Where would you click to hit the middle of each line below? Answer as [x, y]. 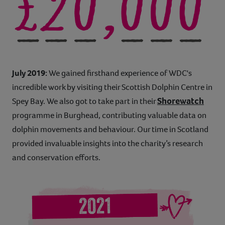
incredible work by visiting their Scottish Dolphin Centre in [112, 87]
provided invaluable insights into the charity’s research [107, 144]
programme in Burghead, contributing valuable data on [109, 116]
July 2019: [30, 73]
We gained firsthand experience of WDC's [120, 73]
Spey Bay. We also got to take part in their [85, 101]
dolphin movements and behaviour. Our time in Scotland [110, 130]
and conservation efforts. [56, 158]
